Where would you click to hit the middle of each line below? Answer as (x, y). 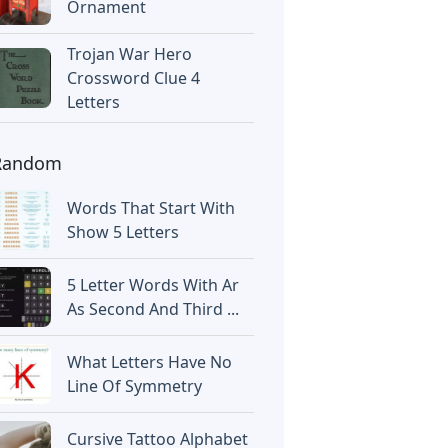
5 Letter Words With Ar (153, 285)
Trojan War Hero (130, 54)
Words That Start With (151, 208)
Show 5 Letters (123, 232)
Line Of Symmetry (135, 386)
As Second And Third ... (153, 309)
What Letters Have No (150, 362)
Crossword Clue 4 (134, 78)
